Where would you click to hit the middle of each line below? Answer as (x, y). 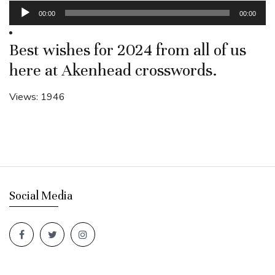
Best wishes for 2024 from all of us (128, 50)
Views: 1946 (37, 97)
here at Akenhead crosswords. (113, 70)
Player (22, 22)
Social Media (41, 196)
